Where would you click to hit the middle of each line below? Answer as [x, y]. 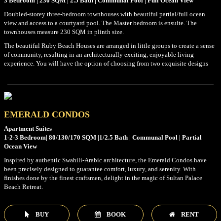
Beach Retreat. [23, 186]
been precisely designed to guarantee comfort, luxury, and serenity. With [100, 169]
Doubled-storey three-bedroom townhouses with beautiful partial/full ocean [105, 14]
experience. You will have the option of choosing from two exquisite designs [106, 63]
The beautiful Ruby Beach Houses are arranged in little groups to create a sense [109, 45]
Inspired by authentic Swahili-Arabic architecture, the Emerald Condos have [105, 160]
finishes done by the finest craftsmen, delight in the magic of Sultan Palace [103, 178]
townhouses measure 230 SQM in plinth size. [64, 32]
